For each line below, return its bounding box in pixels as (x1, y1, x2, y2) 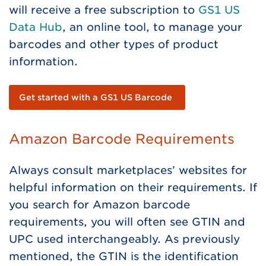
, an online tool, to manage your (62, 20, 242, 33)
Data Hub (9, 20, 62, 33)
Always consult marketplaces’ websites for (9, 163, 247, 176)
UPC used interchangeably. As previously (9, 232, 240, 245)
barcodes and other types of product (9, 37, 218, 50)
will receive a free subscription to (9, 3, 198, 16)
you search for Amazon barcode (9, 198, 190, 211)
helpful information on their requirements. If (9, 180, 257, 194)
